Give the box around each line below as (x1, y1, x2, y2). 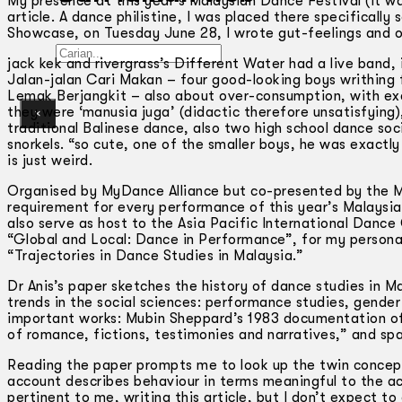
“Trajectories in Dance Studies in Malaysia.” (7, 247, 303, 264)
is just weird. (7, 152, 92, 169)
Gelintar (54, 43, 111, 60)
